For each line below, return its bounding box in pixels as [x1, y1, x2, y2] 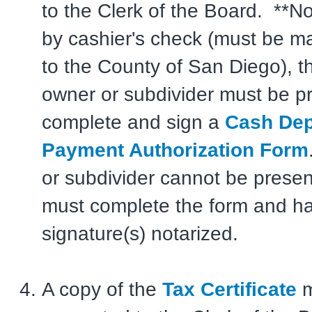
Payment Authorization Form [42, 139, 309, 161]
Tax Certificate [162, 278, 297, 300]
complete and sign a [42, 111, 225, 133]
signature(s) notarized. [42, 222, 238, 244]
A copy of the [42, 278, 162, 300]
